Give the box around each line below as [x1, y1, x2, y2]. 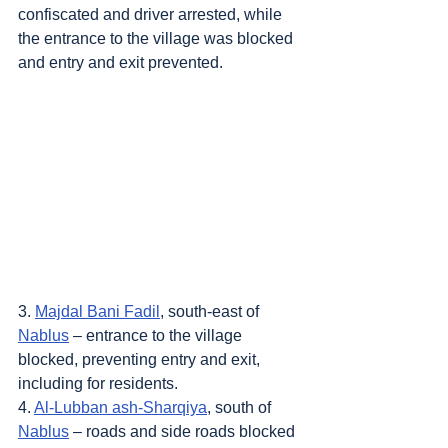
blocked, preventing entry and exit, [18, 351, 264, 369]
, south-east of [160, 303, 263, 321]
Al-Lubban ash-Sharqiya [34, 399, 207, 417]
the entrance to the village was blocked [18, 30, 297, 48]
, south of [207, 399, 275, 417]
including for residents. [18, 375, 178, 393]
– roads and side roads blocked [69, 423, 299, 441]
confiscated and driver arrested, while [18, 6, 286, 24]
